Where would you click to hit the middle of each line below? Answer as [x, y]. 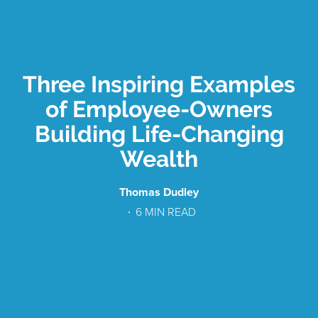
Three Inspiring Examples [159, 84]
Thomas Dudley [159, 192]
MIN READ [169, 212]
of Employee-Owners [159, 109]
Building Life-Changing [159, 133]
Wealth [159, 158]
